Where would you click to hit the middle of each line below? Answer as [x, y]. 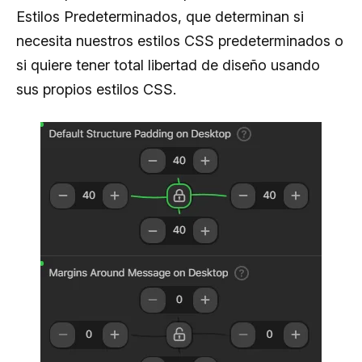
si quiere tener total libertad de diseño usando [168, 65]
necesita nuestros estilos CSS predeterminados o [180, 40]
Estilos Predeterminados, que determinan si [160, 16]
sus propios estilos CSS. [96, 89]
